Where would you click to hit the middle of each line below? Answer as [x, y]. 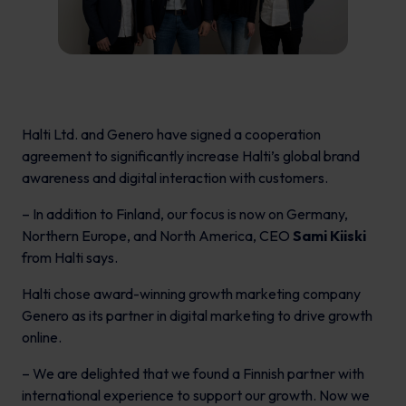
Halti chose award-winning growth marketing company [191, 294]
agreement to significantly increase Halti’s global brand [191, 156]
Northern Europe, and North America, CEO [157, 236]
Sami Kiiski [329, 236]
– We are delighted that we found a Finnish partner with [193, 374]
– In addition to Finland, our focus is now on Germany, [185, 214]
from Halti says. [70, 258]
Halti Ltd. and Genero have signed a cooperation [171, 135]
